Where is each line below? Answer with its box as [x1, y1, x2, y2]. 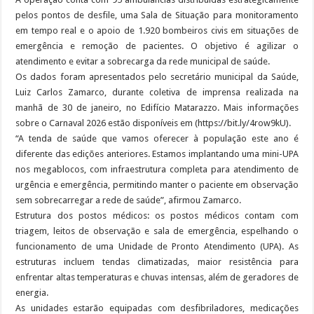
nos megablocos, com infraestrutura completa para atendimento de [15, 163, 299, 175]
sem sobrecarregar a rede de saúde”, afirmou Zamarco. [15, 194, 242, 205]
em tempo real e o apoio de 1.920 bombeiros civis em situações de [15, 25, 299, 36]
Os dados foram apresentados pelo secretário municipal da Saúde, [15, 71, 299, 82]
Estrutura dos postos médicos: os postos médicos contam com [15, 210, 299, 221]
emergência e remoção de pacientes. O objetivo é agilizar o [15, 40, 299, 51]
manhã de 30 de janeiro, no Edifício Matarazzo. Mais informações [15, 102, 299, 113]
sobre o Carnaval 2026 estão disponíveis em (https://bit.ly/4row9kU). [15, 117, 292, 128]
